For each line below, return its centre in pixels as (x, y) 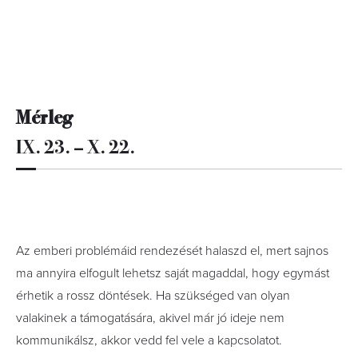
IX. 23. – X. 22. (76, 145)
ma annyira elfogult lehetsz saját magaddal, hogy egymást (173, 273)
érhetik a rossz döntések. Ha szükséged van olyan (153, 296)
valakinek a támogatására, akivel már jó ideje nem (150, 318)
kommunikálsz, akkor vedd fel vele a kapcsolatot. (149, 340)
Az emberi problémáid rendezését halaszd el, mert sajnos (172, 251)
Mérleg (44, 116)
